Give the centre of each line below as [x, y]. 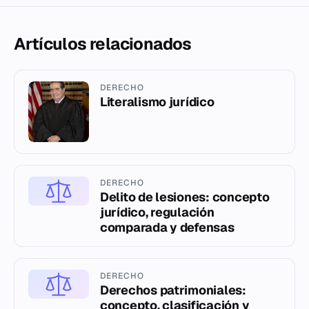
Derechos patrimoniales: [173, 290]
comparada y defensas [167, 227]
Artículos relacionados [103, 43]
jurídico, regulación [157, 212]
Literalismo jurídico [157, 101]
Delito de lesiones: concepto [185, 197]
